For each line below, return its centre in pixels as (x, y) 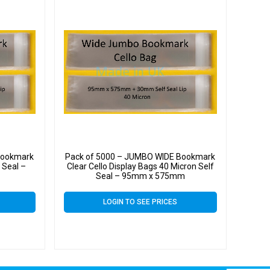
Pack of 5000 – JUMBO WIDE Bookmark (140, 157)
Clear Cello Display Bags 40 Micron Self (140, 167)
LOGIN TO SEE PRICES (140, 202)
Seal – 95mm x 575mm (140, 176)
